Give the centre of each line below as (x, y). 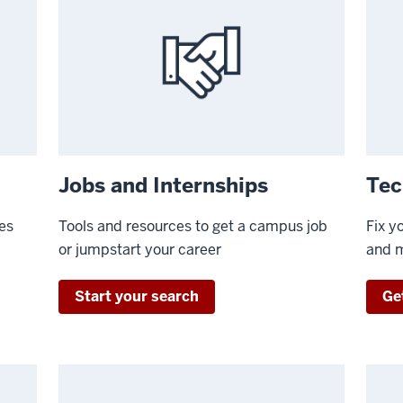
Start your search (137, 296)
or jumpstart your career (140, 249)
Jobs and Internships (164, 185)
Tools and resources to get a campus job (193, 226)
